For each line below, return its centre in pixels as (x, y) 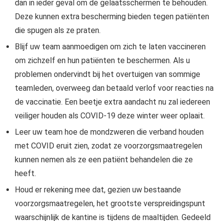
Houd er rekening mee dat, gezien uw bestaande (98, 189)
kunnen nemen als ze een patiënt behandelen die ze (104, 159)
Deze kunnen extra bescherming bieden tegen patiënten (112, 16)
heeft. (25, 173)
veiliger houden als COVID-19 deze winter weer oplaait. (110, 115)
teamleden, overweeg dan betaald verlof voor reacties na (114, 88)
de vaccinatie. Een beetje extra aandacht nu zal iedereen (112, 102)
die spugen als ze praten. (58, 30)
